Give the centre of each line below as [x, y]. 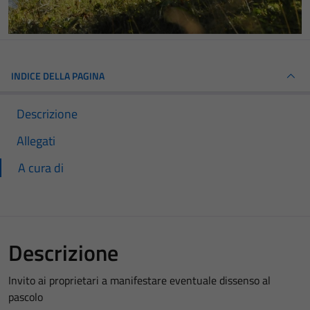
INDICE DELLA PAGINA [58, 75]
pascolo [26, 297]
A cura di [41, 167]
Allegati [36, 140]
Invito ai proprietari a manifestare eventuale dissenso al [139, 280]
